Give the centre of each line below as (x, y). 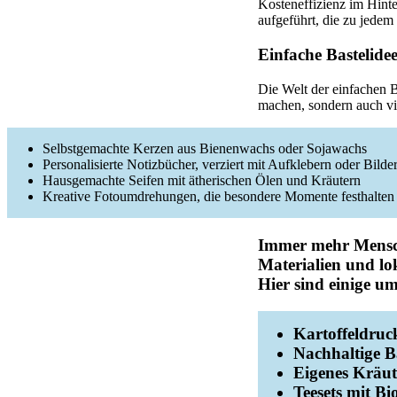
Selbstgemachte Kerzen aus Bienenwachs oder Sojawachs (205, 148)
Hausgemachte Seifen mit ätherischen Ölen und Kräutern (202, 180)
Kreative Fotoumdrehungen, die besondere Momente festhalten (218, 196)
